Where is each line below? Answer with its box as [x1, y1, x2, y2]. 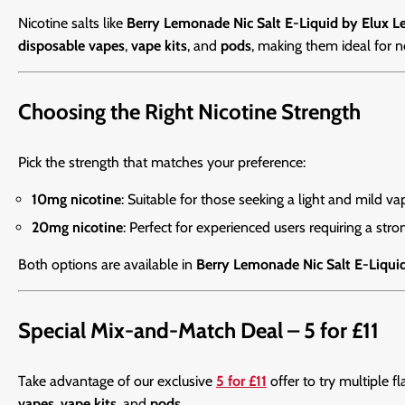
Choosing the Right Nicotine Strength [18, 99, 361, 126]
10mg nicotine [32, 191, 121, 209]
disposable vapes [18, 37, 125, 55]
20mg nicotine [32, 219, 123, 237]
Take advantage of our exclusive [18, 372, 216, 391]
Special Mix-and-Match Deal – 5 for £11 [18, 317, 379, 344]
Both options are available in [18, 256, 196, 274]
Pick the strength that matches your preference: [18, 154, 306, 172]
